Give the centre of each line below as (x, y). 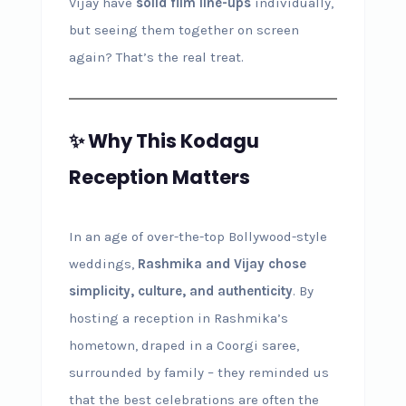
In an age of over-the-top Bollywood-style (198, 236)
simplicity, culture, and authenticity (180, 290)
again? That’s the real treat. (156, 57)
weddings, (103, 263)
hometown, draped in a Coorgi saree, (184, 345)
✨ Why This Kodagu (164, 140)
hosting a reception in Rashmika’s (178, 318)
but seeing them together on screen (184, 29)
